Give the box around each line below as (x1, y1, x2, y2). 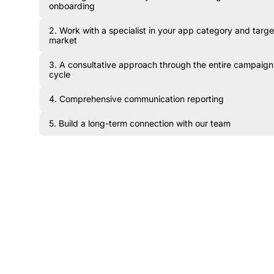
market (49, 35, 77, 45)
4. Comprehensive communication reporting (49, 94, 224, 104)
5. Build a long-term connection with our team (49, 118, 231, 128)
